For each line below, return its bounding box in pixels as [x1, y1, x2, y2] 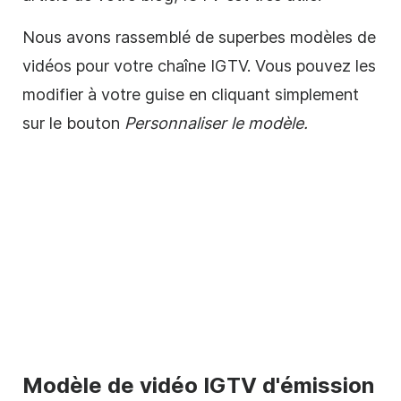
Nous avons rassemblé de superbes [22, 27, 290, 47]
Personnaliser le [124, 113, 248, 132]
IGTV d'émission [198, 371, 374, 398]
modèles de [290, 27, 376, 47]
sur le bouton [22, 113, 124, 132]
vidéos [22, 55, 72, 75]
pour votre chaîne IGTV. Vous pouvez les [72, 55, 376, 75]
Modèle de [22, 371, 134, 398]
